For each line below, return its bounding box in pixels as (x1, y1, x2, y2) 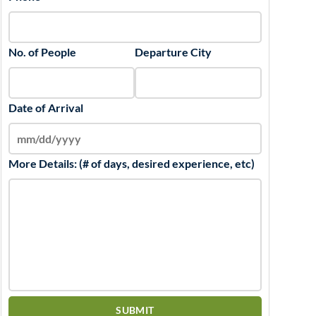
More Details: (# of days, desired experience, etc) (8, 157, 255, 170)
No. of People (8, 45, 76, 59)
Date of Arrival (8, 101, 83, 114)
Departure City (135, 45, 212, 59)
